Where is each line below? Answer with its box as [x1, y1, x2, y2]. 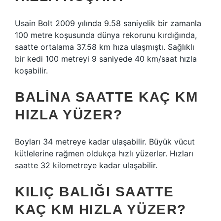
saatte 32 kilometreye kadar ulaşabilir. [15, 160, 157, 170]
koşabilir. [15, 66, 48, 75]
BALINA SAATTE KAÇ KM [15, 89, 198, 105]
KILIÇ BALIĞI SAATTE [15, 184, 174, 199]
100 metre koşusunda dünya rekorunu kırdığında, [15, 30, 197, 40]
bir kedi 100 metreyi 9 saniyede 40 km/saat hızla [15, 54, 197, 64]
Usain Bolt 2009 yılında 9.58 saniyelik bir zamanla [15, 18, 201, 28]
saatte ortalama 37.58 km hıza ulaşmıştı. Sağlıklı [15, 42, 194, 52]
